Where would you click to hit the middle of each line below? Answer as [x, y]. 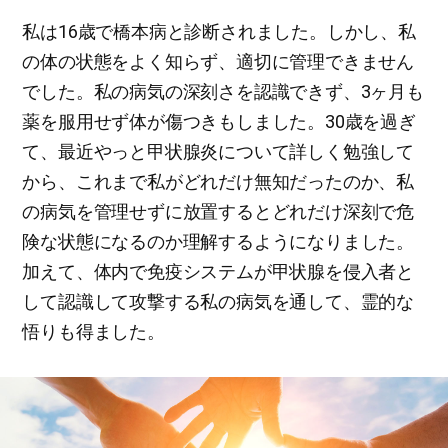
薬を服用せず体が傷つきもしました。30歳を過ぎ [219, 121]
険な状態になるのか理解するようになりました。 [218, 241]
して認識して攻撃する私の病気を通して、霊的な [218, 301]
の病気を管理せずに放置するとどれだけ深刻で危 [218, 211]
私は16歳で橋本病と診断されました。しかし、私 [219, 31]
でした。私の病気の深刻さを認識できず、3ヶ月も [223, 91]
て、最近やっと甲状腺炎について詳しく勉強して [218, 151]
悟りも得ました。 [93, 331]
